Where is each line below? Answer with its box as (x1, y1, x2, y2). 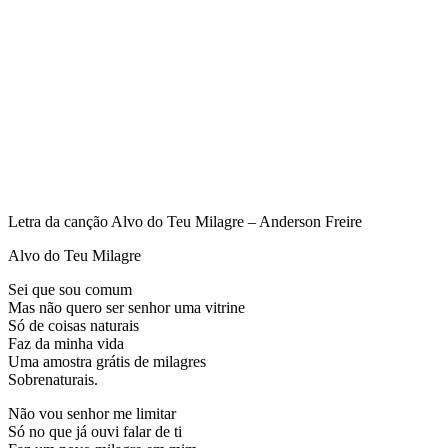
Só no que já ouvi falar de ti (8, 422, 182, 440)
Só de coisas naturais (8, 316, 139, 334)
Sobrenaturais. (8, 370, 98, 388)
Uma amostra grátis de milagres (8, 352, 206, 370)
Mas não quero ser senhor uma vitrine (8, 298, 245, 316)
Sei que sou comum (8, 280, 132, 298)
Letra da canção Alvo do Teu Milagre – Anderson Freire (8, 212, 362, 230)
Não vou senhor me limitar (8, 404, 176, 422)
